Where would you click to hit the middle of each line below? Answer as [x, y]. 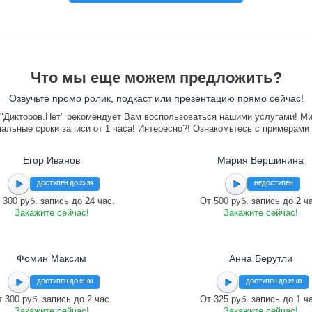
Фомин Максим [52, 258]
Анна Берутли [260, 258]
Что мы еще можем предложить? [156, 78]
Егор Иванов [52, 160]
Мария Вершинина [260, 160]
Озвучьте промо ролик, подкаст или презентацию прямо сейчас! [156, 98]
